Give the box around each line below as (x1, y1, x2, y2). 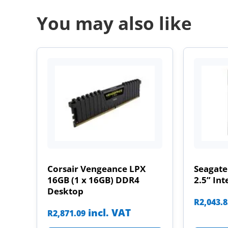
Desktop (47, 185, 83, 197)
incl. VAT (88, 206, 131, 220)
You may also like (37, 11, 192, 36)
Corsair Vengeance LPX (47, 162, 146, 175)
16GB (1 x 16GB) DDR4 (47, 174, 139, 186)
